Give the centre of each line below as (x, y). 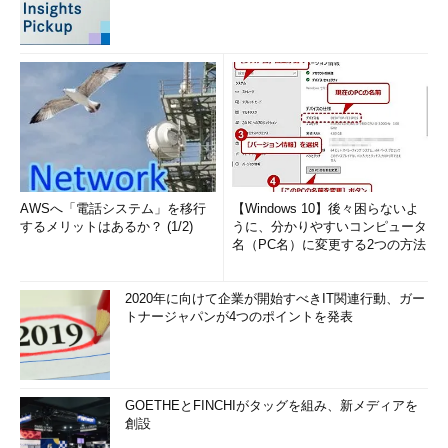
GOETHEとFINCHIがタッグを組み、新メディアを (271, 405)
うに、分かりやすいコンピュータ (329, 226)
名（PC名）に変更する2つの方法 (329, 244)
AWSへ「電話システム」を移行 (113, 208)
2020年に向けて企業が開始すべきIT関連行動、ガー (275, 298)
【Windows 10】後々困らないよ (325, 208)
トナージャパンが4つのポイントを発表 (239, 316)
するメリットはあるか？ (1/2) (106, 226)
